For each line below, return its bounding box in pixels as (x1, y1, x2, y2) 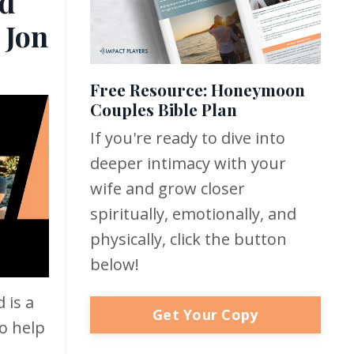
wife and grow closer (89, 177, 245, 199)
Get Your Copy (153, 304, 258, 324)
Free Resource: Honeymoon (89, 77, 305, 100)
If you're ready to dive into (89, 126, 285, 149)
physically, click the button (89, 228, 287, 250)
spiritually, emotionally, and (89, 202, 296, 224)
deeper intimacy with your (89, 152, 286, 174)
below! (89, 253, 139, 275)
